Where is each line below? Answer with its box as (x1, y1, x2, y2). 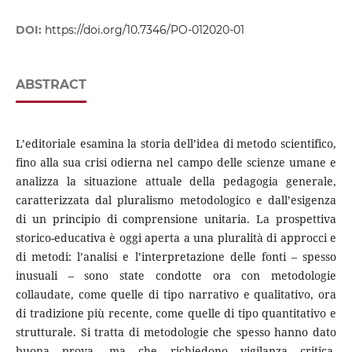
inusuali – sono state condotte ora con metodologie (15, 268, 337, 284)
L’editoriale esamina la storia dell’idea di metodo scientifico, (15, 136, 337, 152)
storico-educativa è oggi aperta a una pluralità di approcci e (15, 230, 337, 246)
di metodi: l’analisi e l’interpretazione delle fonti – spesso (15, 249, 337, 265)
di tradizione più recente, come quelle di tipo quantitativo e (15, 306, 337, 321)
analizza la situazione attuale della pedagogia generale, (15, 174, 337, 189)
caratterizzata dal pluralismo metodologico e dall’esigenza (15, 192, 337, 208)
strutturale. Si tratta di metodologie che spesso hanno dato (15, 324, 337, 340)
